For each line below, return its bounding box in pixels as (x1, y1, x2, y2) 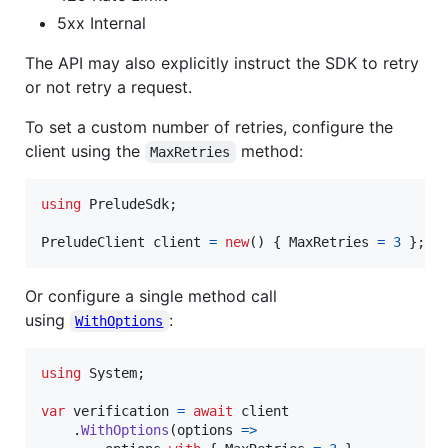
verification (73, 403, 169, 420)
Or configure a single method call (25, 286, 277, 307)
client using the (25, 141, 145, 162)
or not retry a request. (25, 77, 192, 98)
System (89, 365, 137, 382)
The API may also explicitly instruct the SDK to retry (25, 53, 419, 74)
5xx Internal (57, 13, 146, 34)
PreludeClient (41, 234, 145, 251)
